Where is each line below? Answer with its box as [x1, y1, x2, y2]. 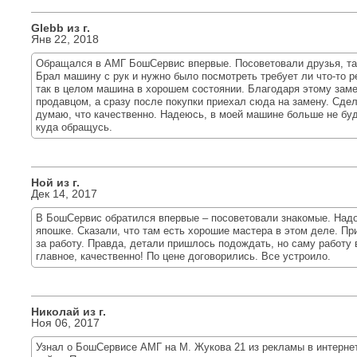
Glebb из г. [31, 22, 90, 34]
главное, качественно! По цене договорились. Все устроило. [36, 250, 331, 262]
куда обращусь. [36, 121, 112, 133]
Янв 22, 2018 [31, 33, 99, 45]
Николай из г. [31, 305, 106, 318]
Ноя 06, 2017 [31, 316, 100, 329]
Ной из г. [31, 176, 80, 189]
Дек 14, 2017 [31, 187, 97, 200]
